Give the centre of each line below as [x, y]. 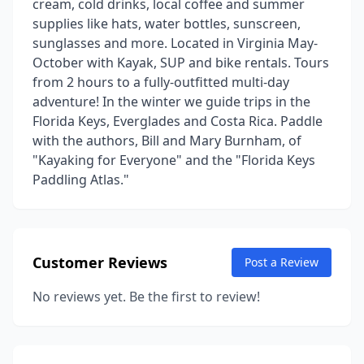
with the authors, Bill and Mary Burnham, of [167, 141]
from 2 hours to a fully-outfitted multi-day [161, 82]
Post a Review [282, 262]
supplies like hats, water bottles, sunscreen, [167, 24]
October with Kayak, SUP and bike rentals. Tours [181, 63]
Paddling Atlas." [81, 180]
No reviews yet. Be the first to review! [146, 297]
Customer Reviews [100, 262]
